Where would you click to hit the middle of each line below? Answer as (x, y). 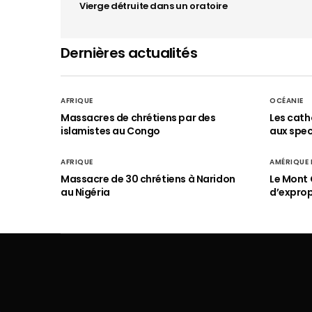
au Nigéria (85, 192)
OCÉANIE (287, 101)
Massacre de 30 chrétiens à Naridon (148, 179)
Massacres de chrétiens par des (138, 118)
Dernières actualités (129, 53)
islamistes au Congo (111, 131)
